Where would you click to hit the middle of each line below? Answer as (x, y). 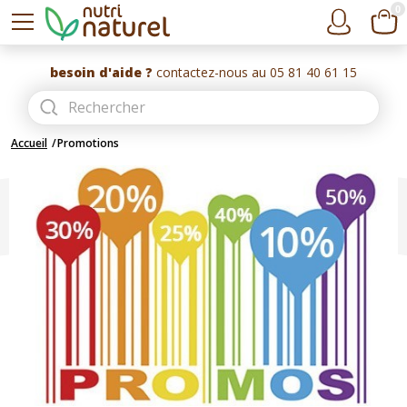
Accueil (29, 143)
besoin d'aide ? (101, 72)
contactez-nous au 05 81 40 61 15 (255, 72)
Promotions (88, 143)
